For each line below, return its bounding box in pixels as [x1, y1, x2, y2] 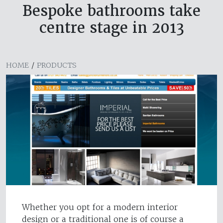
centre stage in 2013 [39, 18, 184, 37]
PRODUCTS [37, 61, 77, 70]
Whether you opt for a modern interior [22, 202, 178, 213]
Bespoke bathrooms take [22, 1, 201, 20]
